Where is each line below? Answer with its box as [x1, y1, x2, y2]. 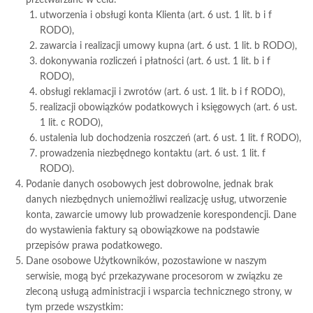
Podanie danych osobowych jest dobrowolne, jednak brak [26, 180, 274, 189]
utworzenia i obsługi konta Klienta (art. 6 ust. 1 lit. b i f [40, 10, 272, 20]
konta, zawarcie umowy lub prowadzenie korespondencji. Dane [26, 210, 297, 220]
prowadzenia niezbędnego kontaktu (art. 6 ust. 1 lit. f [40, 149, 266, 159]
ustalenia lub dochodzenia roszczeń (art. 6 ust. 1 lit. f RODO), [40, 133, 302, 143]
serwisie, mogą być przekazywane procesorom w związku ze [26, 272, 283, 282]
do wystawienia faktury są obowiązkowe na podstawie [26, 226, 260, 235]
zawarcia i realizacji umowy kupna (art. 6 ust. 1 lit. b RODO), [40, 41, 298, 51]
